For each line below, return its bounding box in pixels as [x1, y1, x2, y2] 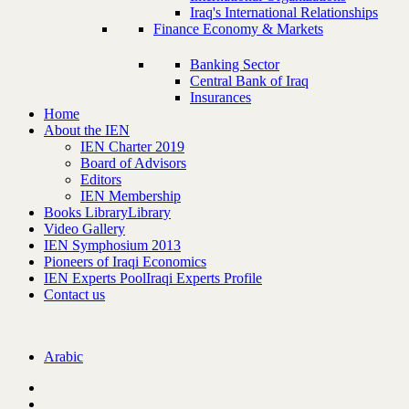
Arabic [44, 349, 83, 364]
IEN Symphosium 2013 [44, 237, 181, 253]
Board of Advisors [80, 155, 186, 171]
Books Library [44, 204, 128, 220]
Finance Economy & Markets [153, 20, 323, 37]
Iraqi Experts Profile [146, 270, 262, 286]
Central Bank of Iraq [190, 73, 309, 89]
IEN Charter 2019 [80, 139, 184, 154]
